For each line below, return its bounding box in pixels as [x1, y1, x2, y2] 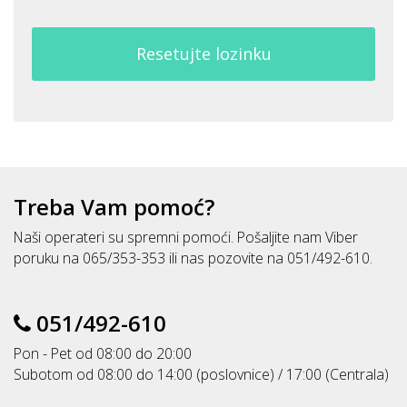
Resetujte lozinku [135, 43, 272, 65]
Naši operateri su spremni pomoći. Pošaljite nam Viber [14, 227, 358, 247]
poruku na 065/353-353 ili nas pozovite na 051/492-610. [14, 248, 372, 268]
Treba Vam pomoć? [14, 192, 214, 222]
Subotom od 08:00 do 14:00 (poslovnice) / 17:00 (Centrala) [14, 364, 389, 384]
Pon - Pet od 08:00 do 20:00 [14, 343, 192, 363]
